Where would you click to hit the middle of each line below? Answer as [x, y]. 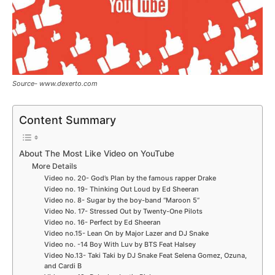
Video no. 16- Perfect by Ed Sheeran [102, 222]
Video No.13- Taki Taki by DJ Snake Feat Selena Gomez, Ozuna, [145, 255]
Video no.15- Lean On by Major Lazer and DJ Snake [126, 233]
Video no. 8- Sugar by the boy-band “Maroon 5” [122, 200]
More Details [56, 166]
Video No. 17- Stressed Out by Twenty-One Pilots [123, 211]
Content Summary [68, 120]
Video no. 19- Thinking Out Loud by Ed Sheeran [121, 189]
